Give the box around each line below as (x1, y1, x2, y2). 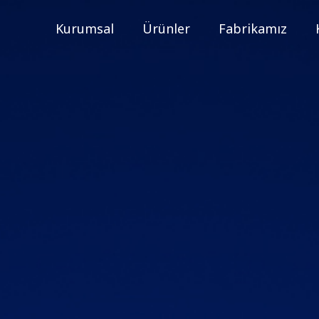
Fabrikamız (219, 20, 288, 37)
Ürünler (142, 20, 191, 37)
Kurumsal (56, 20, 115, 37)
